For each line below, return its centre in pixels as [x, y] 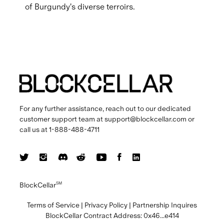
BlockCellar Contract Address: [94, 215]
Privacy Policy [106, 205]
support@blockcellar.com [145, 119]
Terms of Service [53, 205]
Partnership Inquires [165, 205]
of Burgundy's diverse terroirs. [80, 6]
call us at [34, 129]
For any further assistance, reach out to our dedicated [105, 108]
